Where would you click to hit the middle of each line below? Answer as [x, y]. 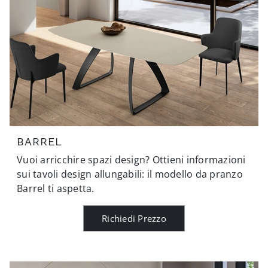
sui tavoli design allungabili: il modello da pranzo [130, 174]
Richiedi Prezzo [134, 218]
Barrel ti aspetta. [56, 188]
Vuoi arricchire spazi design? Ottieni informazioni [131, 159]
